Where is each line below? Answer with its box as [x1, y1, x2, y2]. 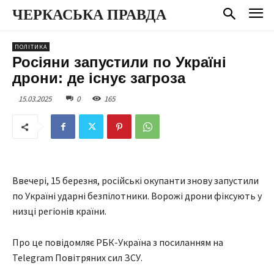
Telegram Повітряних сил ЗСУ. [12, 251, 143, 264]
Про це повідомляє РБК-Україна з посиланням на [12, 236, 223, 249]
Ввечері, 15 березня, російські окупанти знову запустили [12, 174, 259, 187]
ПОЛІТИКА [15, 42, 47, 51]
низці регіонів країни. [12, 205, 106, 218]
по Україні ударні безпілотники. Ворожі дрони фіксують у [12, 190, 262, 202]
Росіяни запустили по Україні [12, 53, 226, 70]
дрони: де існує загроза [12, 69, 185, 86]
